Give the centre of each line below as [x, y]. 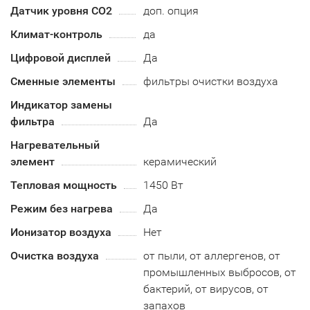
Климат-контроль [56, 34]
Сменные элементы [63, 81]
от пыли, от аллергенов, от [212, 255]
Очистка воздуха [55, 255]
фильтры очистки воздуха [211, 81]
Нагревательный [55, 145]
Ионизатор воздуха [61, 232]
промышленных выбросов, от [220, 272]
